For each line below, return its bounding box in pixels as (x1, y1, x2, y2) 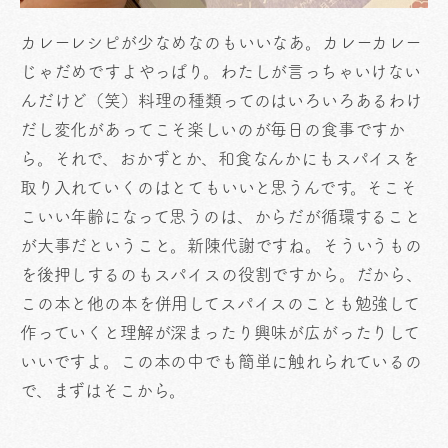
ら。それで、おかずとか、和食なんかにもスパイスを (20, 150, 419, 167)
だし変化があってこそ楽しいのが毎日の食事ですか (20, 121, 406, 138)
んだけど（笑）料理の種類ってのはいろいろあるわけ (20, 92, 422, 109)
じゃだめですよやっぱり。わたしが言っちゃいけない (20, 63, 421, 80)
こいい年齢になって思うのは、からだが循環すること (20, 208, 421, 225)
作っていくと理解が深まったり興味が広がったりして (20, 324, 420, 341)
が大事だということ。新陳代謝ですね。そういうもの (20, 237, 422, 254)
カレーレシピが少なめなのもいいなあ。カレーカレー (20, 34, 422, 51)
